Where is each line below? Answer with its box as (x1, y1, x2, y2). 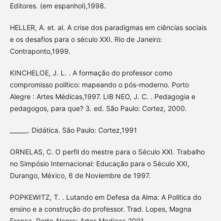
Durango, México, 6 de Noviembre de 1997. (9, 171, 150, 180)
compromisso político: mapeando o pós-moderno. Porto (9, 80, 189, 89)
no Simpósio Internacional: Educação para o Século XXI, (9, 159, 189, 168)
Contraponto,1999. (9, 47, 71, 56)
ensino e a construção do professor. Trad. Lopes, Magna (9, 205, 191, 214)
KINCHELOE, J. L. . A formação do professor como (9, 69, 172, 77)
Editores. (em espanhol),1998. (9, 1, 106, 10)
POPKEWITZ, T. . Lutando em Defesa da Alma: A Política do (9, 193, 201, 202)
